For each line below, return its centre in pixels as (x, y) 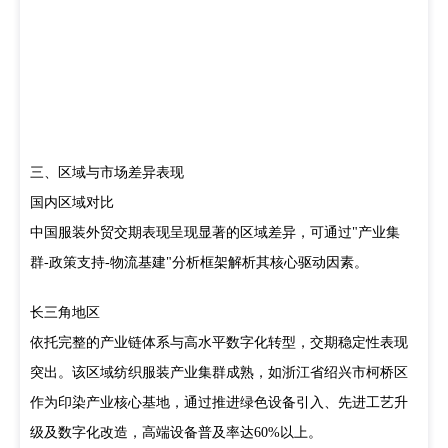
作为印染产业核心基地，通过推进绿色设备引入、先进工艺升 (219, 402)
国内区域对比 (72, 202)
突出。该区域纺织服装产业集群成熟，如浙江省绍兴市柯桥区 (219, 372)
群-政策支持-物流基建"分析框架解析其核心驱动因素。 (199, 262)
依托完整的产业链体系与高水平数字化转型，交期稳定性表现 (219, 342)
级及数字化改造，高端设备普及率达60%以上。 (176, 432)
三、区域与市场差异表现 (107, 172)
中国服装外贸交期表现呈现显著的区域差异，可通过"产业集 (215, 232)
